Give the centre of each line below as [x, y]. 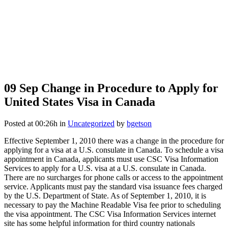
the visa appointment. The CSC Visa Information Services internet [110, 214]
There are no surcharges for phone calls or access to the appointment [113, 177]
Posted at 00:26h [31, 123]
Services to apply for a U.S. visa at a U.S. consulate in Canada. [105, 168]
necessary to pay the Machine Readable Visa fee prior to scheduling [112, 205]
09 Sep [21, 88]
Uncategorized [91, 123]
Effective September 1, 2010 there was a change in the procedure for [114, 140]
